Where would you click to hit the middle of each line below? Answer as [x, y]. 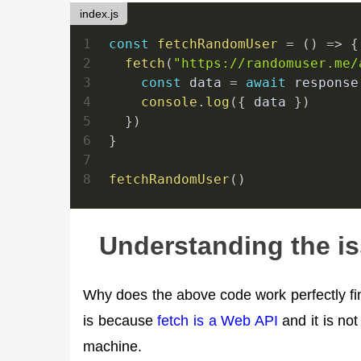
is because [120, 321]
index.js [99, 13]
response [322, 83]
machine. [112, 346]
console [169, 102]
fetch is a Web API [218, 321]
